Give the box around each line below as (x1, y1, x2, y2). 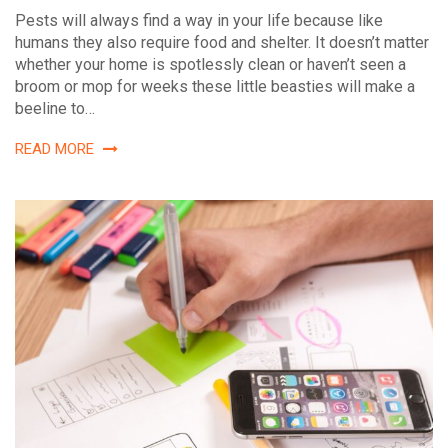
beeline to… (15, 99, 95, 119)
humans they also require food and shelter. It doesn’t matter (15, 33, 429, 53)
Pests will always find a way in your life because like (15, 11, 383, 31)
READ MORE (15, 140, 98, 159)
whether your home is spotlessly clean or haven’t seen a (15, 55, 406, 75)
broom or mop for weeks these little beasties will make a (15, 77, 415, 97)
